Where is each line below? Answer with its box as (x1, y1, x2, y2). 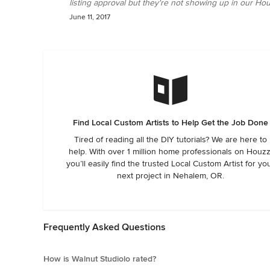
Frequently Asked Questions (43, 221, 166, 233)
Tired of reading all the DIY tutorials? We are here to (74, 134, 267, 145)
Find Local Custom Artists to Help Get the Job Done (72, 117, 268, 128)
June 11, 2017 (69, 12, 110, 22)
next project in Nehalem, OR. (116, 170, 224, 181)
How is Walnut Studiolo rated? (43, 253, 156, 264)
